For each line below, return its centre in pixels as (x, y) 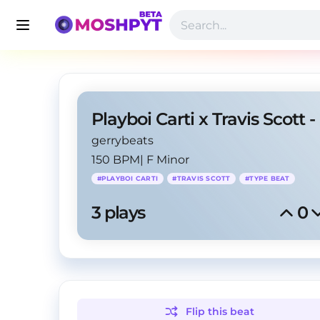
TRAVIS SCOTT (204, 178)
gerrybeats (122, 140)
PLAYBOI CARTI (130, 178)
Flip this (208, 311)
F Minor (168, 160)
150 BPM (116, 160)
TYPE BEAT (270, 178)
